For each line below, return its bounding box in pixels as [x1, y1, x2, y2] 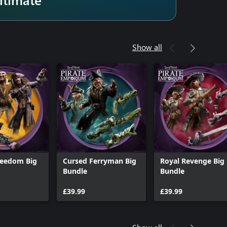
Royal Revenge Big [160, 156, 224, 166]
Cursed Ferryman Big [63, 156, 136, 166]
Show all [132, 41, 162, 52]
